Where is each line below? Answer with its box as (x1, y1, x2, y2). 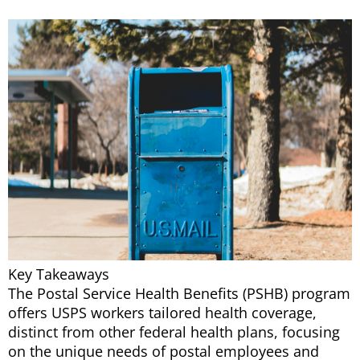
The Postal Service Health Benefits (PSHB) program (8, 284, 350, 304)
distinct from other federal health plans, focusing (8, 322, 340, 342)
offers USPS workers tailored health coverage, (8, 303, 317, 323)
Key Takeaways (8, 264, 109, 284)
